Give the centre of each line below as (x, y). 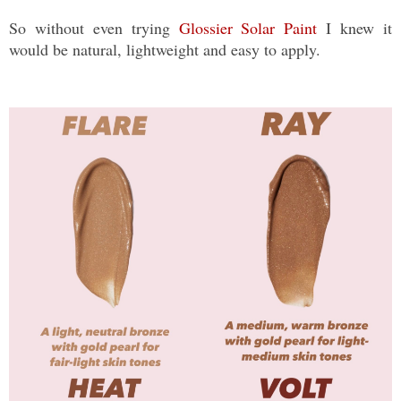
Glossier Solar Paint (248, 28)
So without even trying (94, 28)
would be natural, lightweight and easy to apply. (167, 50)
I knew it (355, 28)
